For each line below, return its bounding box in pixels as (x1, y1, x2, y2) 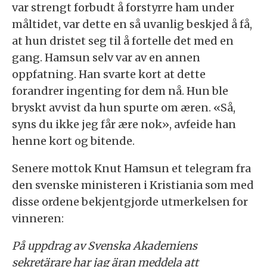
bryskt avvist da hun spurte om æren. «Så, (12, 101, 235, 115)
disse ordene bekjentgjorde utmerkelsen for (12, 195, 248, 209)
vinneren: (12, 212, 64, 226)
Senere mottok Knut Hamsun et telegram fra (12, 162, 251, 176)
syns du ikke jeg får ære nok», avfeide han (12, 117, 236, 132)
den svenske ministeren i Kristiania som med (12, 178, 254, 193)
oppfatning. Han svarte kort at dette (12, 67, 206, 82)
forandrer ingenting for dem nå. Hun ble (12, 84, 228, 98)
